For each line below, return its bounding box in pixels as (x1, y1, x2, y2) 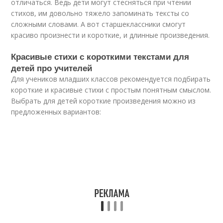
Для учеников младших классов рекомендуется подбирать (11, 74, 211, 84)
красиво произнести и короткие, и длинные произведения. (11, 30, 210, 40)
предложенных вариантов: (11, 107, 102, 116)
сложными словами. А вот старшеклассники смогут (11, 19, 186, 29)
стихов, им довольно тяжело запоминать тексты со (11, 8, 190, 18)
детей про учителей (11, 62, 93, 74)
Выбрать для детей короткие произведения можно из (11, 96, 196, 106)
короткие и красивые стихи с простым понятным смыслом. (11, 85, 212, 95)
